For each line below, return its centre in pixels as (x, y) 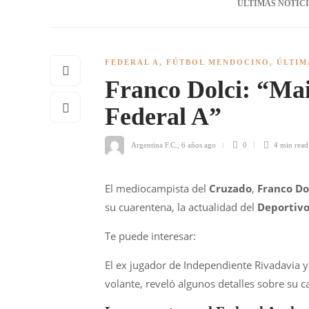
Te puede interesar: (150, 236)
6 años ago (199, 144)
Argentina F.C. (154, 144)
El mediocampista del (157, 188)
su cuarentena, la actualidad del (181, 207)
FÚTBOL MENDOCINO (218, 62)
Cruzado (230, 188)
